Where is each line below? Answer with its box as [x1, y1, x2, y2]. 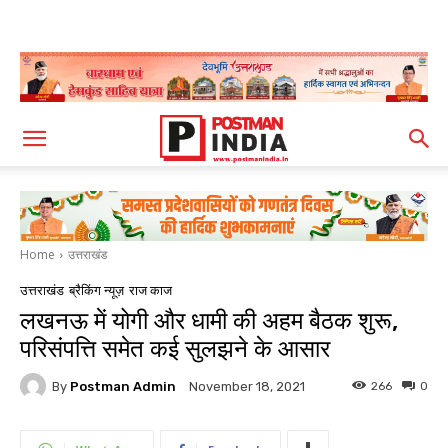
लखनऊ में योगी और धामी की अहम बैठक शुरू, [20, 307, 398, 336]
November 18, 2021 [189, 379, 305, 395]
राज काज [129, 283, 172, 299]
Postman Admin [70, 378, 176, 394]
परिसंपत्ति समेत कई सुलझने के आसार [20, 335, 330, 364]
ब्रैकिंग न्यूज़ [69, 283, 124, 299]
